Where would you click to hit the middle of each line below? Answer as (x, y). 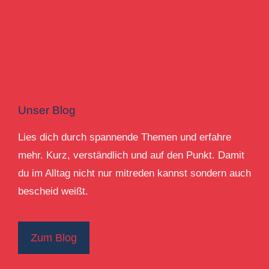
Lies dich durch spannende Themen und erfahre (125, 137)
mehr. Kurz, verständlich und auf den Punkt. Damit (131, 155)
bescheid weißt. (53, 191)
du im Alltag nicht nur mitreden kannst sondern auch (134, 173)
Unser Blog (47, 110)
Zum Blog (54, 238)
